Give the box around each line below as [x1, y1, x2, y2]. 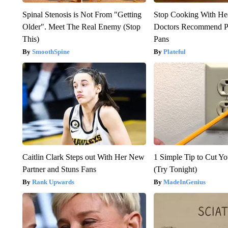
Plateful [163, 47, 186, 55]
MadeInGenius [163, 178, 206, 186]
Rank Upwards [32, 178, 74, 186]
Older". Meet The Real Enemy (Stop [22, 22, 140, 31]
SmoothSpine [32, 47, 70, 55]
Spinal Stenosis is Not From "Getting [22, 10, 141, 19]
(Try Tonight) [154, 164, 197, 174]
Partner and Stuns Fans [22, 164, 96, 174]
